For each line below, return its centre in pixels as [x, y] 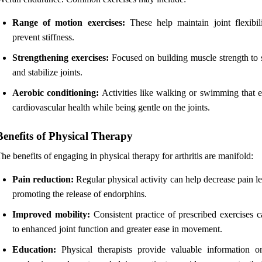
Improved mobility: [51, 214]
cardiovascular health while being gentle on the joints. [111, 107]
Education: [34, 249]
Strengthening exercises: [61, 57]
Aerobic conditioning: [56, 92]
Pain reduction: [43, 179]
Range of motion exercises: [69, 22]
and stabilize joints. [47, 72]
